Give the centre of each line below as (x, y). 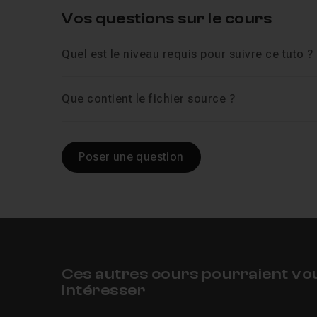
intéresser (104, 290)
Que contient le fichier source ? (149, 99)
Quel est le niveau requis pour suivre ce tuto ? (188, 54)
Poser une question (131, 157)
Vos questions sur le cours (167, 18)
